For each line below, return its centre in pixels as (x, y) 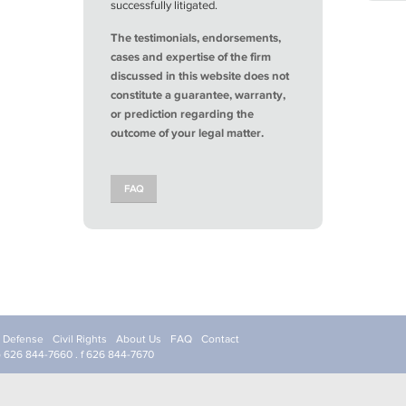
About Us (139, 338)
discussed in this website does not (200, 76)
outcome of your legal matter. (188, 133)
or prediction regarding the (183, 114)
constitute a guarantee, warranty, (198, 95)
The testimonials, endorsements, (196, 38)
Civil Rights (80, 338)
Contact (220, 338)
